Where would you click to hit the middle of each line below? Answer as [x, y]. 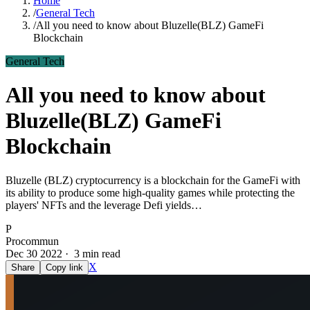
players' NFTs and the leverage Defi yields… [104, 205]
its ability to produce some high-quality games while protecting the [150, 192]
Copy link [64, 267]
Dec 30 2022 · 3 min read [63, 253]
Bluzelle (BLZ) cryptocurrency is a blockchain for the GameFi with [153, 180]
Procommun [32, 241]
